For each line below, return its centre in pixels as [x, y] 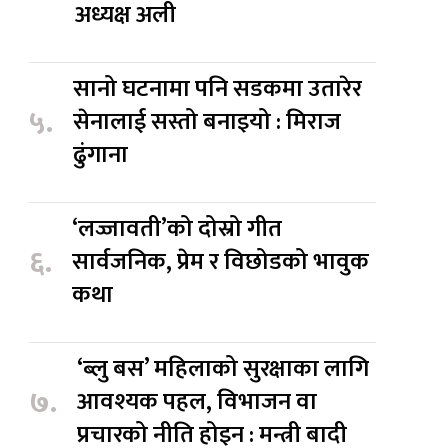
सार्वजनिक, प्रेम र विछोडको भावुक [221, 262]
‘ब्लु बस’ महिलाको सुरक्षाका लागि [223, 369]
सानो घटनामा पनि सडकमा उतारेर [218, 89]
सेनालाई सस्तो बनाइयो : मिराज [207, 122]
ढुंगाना [101, 155]
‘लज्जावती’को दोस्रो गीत [177, 229]
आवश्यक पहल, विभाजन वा [197, 402]
